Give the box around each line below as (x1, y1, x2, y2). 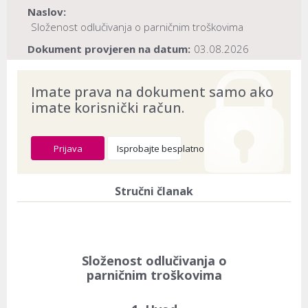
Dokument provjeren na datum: (27, 42, 190, 56)
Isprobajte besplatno (117, 142, 205, 155)
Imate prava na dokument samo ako (31, 82, 274, 101)
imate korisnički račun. (31, 98, 184, 117)
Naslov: (27, 5, 66, 19)
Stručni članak (115, 183, 193, 199)
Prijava (53, 142, 82, 155)
